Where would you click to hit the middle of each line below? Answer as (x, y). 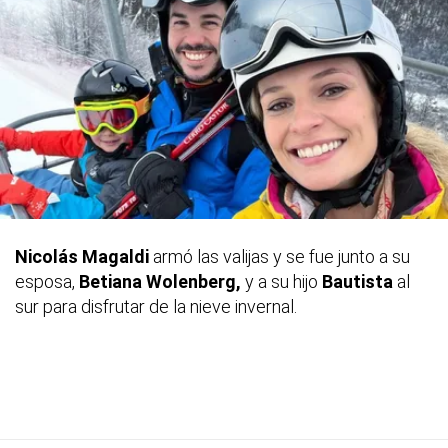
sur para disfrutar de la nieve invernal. (156, 306)
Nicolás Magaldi (84, 256)
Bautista (359, 281)
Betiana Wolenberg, (162, 281)
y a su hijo (283, 281)
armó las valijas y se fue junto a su (281, 256)
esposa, (47, 281)
